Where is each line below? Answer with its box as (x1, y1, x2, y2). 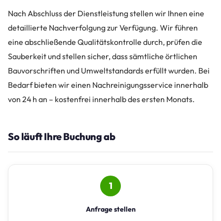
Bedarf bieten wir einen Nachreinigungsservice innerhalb (8, 79, 208, 90)
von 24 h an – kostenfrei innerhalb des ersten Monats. (8, 94, 195, 104)
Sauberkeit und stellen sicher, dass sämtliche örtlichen (8, 51, 197, 61)
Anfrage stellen (85, 204, 136, 214)
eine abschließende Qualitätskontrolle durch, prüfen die (8, 37, 202, 47)
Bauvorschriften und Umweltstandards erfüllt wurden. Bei (8, 65, 210, 75)
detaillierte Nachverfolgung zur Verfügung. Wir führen (8, 22, 198, 33)
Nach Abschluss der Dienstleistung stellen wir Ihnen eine (8, 8, 204, 18)
